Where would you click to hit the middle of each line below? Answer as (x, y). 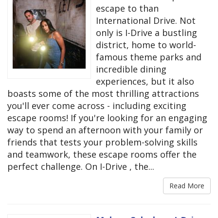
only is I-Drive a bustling (146, 33)
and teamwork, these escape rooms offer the (102, 154)
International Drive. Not (146, 21)
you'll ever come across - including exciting (97, 106)
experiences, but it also (145, 82)
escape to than (127, 9)
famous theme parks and (149, 57)
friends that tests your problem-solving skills (102, 142)
